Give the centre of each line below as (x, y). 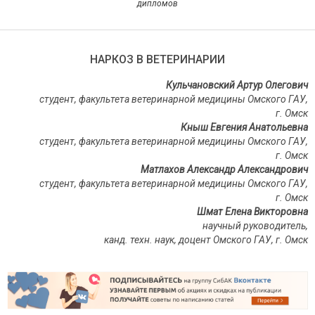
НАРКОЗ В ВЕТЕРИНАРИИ (157, 59)
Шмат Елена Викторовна (252, 212)
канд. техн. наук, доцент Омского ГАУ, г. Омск (206, 240)
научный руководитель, (255, 226)
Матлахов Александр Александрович (224, 169)
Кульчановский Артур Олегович (237, 85)
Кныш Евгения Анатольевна (244, 127)
